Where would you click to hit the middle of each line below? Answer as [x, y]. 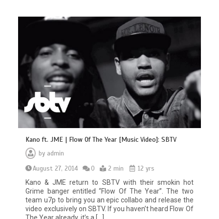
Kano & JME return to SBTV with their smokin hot [109, 183]
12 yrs [145, 169]
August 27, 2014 [55, 169]
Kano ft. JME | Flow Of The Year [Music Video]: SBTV [101, 140]
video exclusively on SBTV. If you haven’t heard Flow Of [109, 209]
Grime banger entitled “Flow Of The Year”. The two [109, 191]
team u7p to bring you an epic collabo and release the [109, 200]
